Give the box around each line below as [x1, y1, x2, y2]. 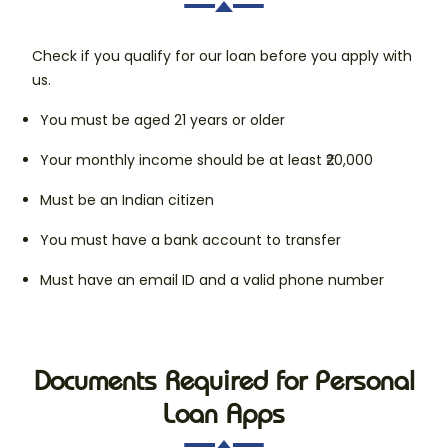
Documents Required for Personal [33, 364, 415, 398]
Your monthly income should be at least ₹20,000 [40, 150, 373, 171]
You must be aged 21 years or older [40, 110, 285, 131]
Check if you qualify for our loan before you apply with [32, 46, 412, 67]
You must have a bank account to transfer [40, 230, 341, 251]
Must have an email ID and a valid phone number [40, 270, 384, 291]
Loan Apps [163, 397, 285, 431]
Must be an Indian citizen [40, 190, 214, 211]
